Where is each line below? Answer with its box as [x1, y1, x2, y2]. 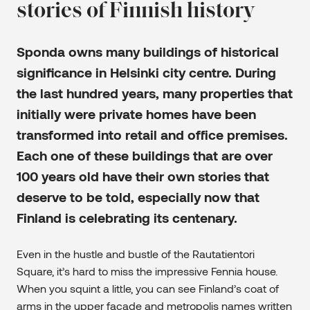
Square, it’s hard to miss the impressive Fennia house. [17, 264, 277, 278]
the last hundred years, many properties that [17, 85, 293, 102]
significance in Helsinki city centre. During [17, 64, 276, 81]
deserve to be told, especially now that [17, 189, 259, 206]
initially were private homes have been [17, 106, 256, 122]
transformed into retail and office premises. [17, 127, 288, 143]
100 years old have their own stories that [17, 168, 269, 185]
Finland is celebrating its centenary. [17, 210, 237, 226]
